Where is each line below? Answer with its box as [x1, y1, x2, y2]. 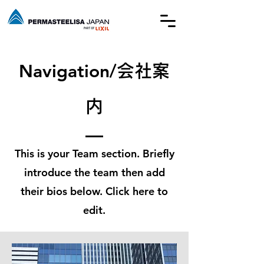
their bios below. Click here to [21, 184, 168, 198]
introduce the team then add [24, 166, 165, 179]
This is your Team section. [14, 147, 143, 160]
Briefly [142, 147, 174, 160]
